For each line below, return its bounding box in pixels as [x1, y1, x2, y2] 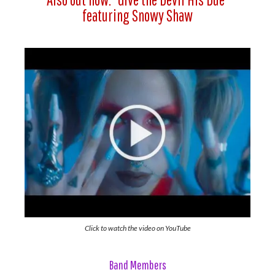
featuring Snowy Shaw [82, 6, 193, 25]
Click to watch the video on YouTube [84, 223, 191, 233]
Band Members [109, 258, 166, 272]
